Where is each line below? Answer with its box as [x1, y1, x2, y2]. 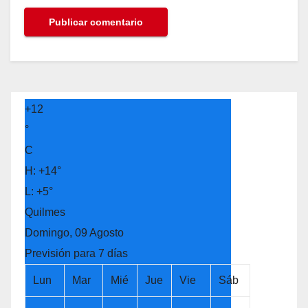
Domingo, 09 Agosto [25, 226, 124, 239]
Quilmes [25, 206, 65, 218]
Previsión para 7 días [25, 247, 128, 259]
